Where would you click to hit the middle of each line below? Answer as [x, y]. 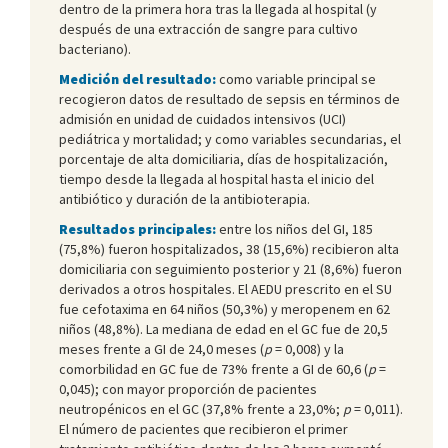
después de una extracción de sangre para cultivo [208, 28]
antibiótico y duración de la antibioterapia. [184, 198]
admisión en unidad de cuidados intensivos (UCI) [202, 118]
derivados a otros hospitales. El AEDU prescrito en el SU [225, 288]
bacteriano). [95, 48]
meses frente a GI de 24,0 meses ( [161, 348]
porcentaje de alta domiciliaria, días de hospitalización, [223, 158]
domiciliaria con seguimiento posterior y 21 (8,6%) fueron [230, 268]
